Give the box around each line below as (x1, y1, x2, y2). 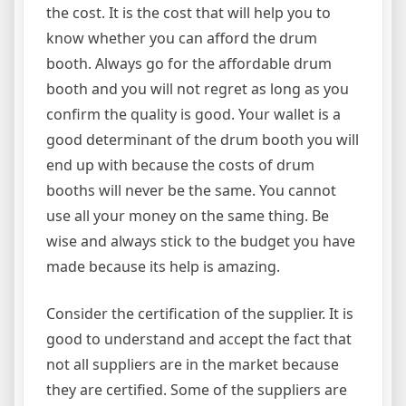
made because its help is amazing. (46, 256, 280, 276)
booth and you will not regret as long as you (46, 79, 349, 99)
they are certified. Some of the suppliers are (46, 380, 347, 400)
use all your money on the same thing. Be (46, 206, 329, 226)
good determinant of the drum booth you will (46, 130, 359, 150)
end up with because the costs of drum (46, 155, 314, 175)
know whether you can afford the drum (46, 28, 317, 48)
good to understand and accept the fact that (46, 329, 352, 349)
